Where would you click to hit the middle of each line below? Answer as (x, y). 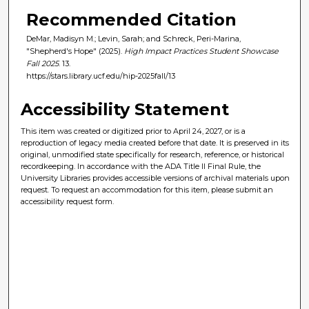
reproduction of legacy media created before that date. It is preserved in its (155, 142)
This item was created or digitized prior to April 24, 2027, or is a (133, 131)
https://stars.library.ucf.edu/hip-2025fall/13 (101, 76)
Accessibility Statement (125, 109)
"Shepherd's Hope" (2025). (75, 51)
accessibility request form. (68, 201)
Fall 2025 (42, 63)
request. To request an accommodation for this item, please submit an (147, 189)
